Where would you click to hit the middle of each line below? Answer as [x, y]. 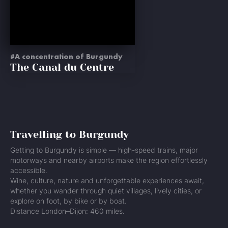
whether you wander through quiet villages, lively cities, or [106, 191]
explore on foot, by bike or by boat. [68, 201]
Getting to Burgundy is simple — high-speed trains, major [104, 150]
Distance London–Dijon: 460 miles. [67, 211]
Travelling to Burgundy [69, 135]
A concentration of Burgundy [69, 57]
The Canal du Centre [62, 67]
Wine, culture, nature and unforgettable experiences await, [107, 180]
